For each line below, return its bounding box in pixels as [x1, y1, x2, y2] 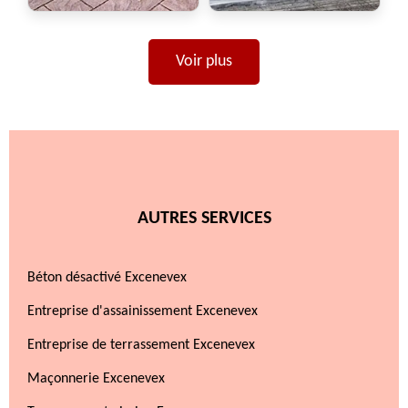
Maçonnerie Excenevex [27, 372, 165, 386]
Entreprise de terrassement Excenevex [27, 338, 255, 352]
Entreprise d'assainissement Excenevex [27, 304, 258, 319]
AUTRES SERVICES [137, 209, 271, 228]
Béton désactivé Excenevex [27, 270, 187, 285]
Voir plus [176, 53, 232, 70]
